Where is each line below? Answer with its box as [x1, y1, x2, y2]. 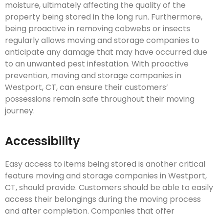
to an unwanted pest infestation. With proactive [5, 58, 189, 69]
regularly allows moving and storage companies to [5, 34, 199, 46]
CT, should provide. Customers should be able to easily [5, 182, 213, 194]
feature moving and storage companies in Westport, [5, 170, 207, 182]
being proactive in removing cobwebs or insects [5, 22, 190, 34]
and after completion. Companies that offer [5, 205, 175, 217]
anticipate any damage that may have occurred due [5, 46, 207, 58]
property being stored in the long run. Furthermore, [5, 11, 202, 22]
